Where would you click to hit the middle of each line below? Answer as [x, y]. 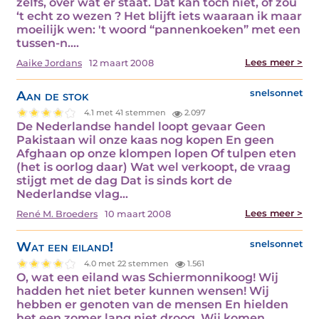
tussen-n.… [48, 43]
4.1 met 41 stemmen [126, 113]
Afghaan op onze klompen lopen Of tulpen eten [156, 153]
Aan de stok [52, 96]
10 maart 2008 [138, 214]
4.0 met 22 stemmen [128, 264]
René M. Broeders [57, 214]
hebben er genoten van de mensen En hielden [152, 304]
